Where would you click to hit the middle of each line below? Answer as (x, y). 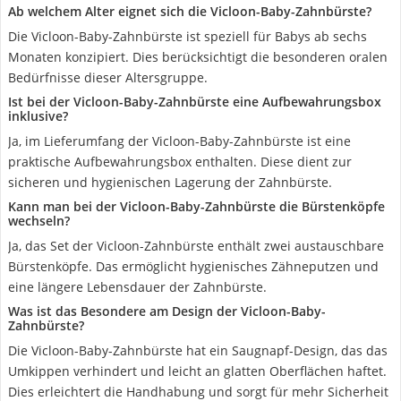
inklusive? (38, 116)
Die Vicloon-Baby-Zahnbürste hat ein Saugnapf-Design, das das (198, 350)
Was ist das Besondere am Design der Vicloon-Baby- (167, 311)
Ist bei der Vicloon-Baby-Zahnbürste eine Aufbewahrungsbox (195, 102)
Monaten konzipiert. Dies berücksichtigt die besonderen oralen (198, 57)
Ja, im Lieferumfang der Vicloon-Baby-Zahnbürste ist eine (179, 141)
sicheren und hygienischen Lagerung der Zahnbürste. (170, 182)
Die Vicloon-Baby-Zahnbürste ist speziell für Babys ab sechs (188, 36)
